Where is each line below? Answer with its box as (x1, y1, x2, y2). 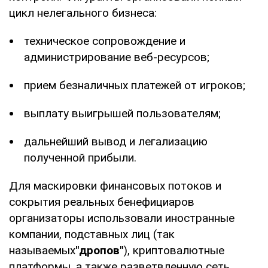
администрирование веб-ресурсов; (24, 50, 209, 64)
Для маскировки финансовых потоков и (9, 178, 221, 193)
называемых (9, 243, 75, 257)
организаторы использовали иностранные (9, 211, 234, 225)
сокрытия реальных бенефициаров (9, 194, 194, 209)
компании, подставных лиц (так (9, 227, 175, 241)
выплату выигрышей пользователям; (24, 106, 221, 120)
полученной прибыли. (24, 150, 136, 165)
